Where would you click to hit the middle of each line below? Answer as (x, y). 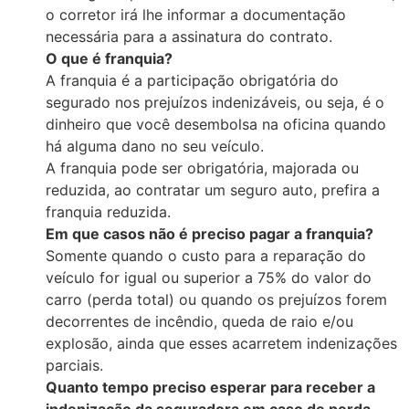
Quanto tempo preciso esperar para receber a (210, 388)
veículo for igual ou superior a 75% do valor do (209, 278)
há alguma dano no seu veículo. (155, 147)
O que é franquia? (109, 59)
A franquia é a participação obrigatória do (192, 81)
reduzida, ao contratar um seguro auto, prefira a (213, 190)
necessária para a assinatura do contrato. (189, 37)
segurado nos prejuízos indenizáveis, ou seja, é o (215, 103)
